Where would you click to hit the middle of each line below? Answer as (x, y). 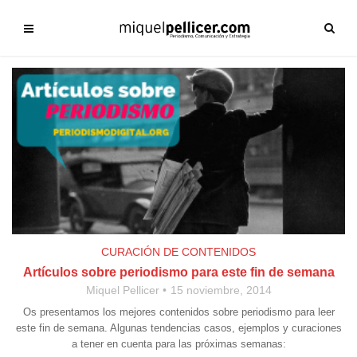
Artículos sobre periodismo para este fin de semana (178, 272)
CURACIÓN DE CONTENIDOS (178, 252)
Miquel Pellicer (122, 290)
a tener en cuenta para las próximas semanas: (178, 344)
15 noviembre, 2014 (221, 290)
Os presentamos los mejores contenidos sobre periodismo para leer (178, 312)
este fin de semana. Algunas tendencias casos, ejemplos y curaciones (178, 328)
